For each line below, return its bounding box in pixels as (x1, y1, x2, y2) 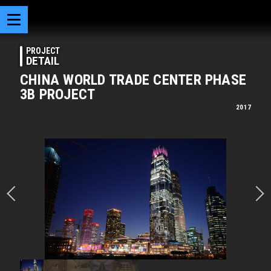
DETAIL (26, 54, 59, 68)
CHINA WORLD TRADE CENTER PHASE (20, 71, 247, 88)
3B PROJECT (20, 86, 96, 103)
